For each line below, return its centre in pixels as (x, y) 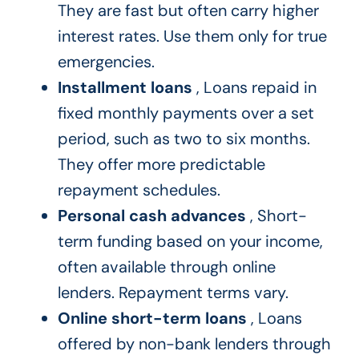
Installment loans (125, 88)
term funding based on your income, (190, 242)
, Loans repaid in (254, 88)
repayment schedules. (139, 190)
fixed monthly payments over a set (186, 113)
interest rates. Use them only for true (192, 36)
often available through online (166, 267)
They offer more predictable (161, 165)
